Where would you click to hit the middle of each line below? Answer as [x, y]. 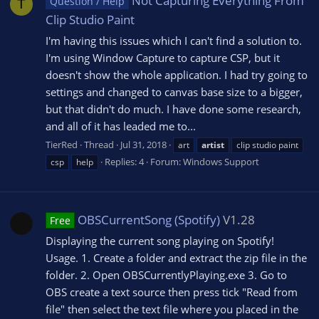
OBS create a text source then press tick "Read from [172, 292]
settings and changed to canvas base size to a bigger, [174, 91]
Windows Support [221, 161]
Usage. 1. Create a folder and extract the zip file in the [176, 257]
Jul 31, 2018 [143, 144]
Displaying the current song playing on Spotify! [160, 240]
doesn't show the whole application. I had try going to [177, 74]
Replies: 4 [124, 161]
